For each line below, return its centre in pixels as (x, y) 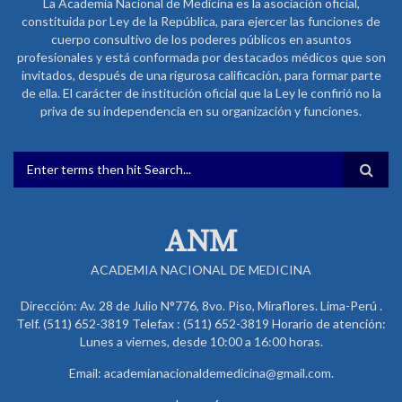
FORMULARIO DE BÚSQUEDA (200, 184)
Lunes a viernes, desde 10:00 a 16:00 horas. (201, 341)
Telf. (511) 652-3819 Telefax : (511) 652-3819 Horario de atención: (201, 323)
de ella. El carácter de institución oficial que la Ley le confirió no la (201, 92)
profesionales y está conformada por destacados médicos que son (201, 57)
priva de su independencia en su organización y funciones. (201, 110)
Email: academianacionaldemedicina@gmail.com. (201, 372)
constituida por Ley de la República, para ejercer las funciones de (201, 21)
